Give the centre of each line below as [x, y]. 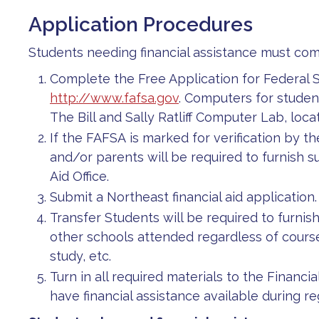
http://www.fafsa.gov [114, 98]
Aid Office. [79, 176]
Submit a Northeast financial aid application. [183, 197]
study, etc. [80, 256]
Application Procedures [141, 25]
